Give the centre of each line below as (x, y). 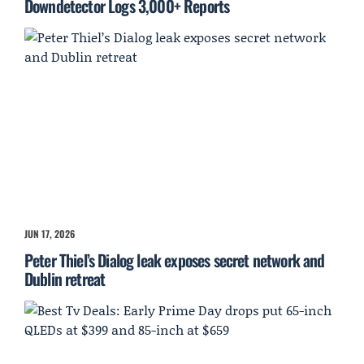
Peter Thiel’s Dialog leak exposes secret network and (175, 260)
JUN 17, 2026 (50, 234)
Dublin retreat (65, 279)
